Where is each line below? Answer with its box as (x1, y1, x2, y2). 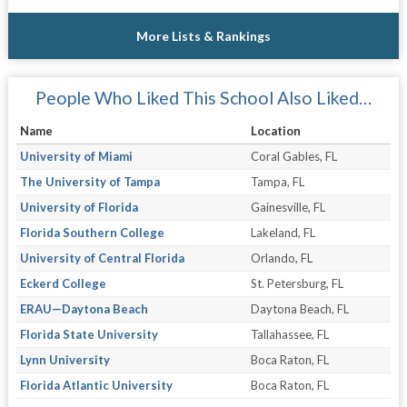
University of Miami (19, 148, 133, 164)
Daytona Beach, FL (250, 301, 349, 316)
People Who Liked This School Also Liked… (35, 86, 372, 108)
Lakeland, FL (250, 224, 315, 240)
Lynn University (19, 352, 110, 367)
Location (250, 123, 301, 138)
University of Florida (19, 199, 138, 214)
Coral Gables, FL (250, 148, 337, 164)
